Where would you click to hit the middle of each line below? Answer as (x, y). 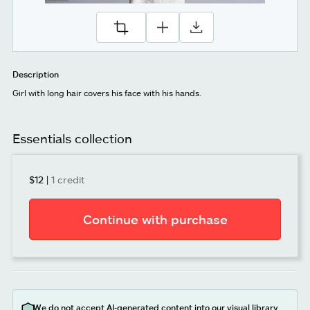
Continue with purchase (155, 220)
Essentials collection (72, 139)
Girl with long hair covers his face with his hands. (107, 93)
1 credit (68, 180)
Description (36, 74)
